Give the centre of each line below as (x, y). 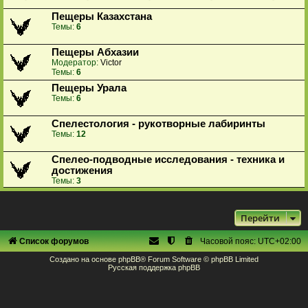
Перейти (260, 218)
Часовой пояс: (229, 241)
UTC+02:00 (279, 241)
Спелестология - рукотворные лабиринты (158, 123)
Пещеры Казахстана (102, 16)
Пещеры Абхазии (95, 52)
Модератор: (75, 62)
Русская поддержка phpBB (154, 267)
